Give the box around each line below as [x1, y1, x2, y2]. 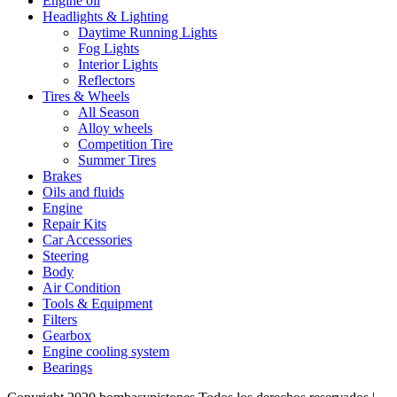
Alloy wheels [78, 120, 152, 136]
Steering [43, 247, 89, 263]
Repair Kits [43, 215, 106, 231]
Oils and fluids [43, 183, 124, 199]
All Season [78, 104, 139, 120]
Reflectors [78, 72, 135, 88]
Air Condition [43, 279, 121, 295]
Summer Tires [78, 152, 156, 167]
